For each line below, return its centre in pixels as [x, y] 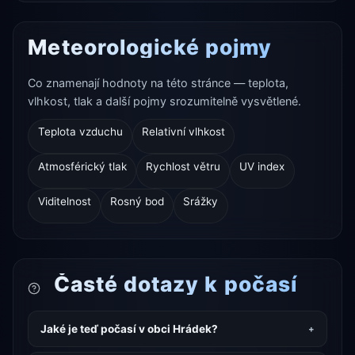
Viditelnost [64, 202]
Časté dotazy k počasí [172, 284]
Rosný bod [137, 202]
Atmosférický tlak [82, 167]
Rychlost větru [183, 167]
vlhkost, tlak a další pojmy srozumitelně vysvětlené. [165, 101]
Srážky [201, 202]
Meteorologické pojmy [150, 47]
